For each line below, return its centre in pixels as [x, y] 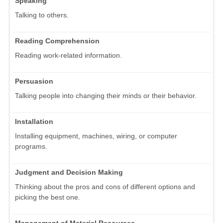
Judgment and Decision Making [69, 172]
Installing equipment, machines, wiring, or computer [96, 136]
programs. [31, 147]
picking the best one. [48, 197]
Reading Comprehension [57, 41]
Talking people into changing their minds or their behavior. [106, 96]
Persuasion [34, 81]
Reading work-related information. [68, 56]
